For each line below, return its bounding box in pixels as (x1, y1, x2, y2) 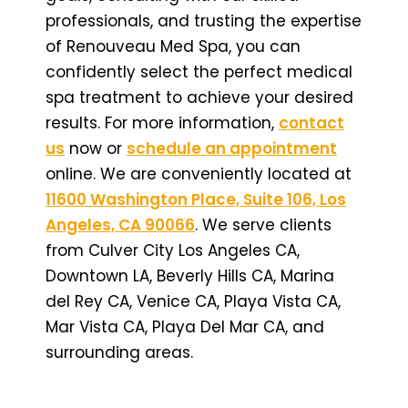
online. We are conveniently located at (46, 162, 352, 185)
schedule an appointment (127, 137, 337, 159)
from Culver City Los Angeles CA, (46, 239, 300, 261)
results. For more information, (46, 111, 279, 134)
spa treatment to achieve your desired (46, 86, 353, 108)
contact (279, 111, 344, 134)
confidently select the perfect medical (46, 60, 352, 83)
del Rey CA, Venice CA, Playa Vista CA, (46, 290, 341, 312)
